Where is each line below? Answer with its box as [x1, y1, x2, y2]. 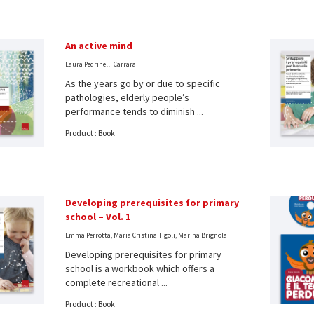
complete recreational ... [64, 275, 168, 289]
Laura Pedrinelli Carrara [64, 59, 136, 69]
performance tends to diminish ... [64, 104, 203, 118]
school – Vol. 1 [64, 210, 130, 223]
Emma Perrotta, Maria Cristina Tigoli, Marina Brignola [64, 230, 227, 240]
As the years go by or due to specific [64, 76, 220, 90]
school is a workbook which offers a [64, 261, 214, 275]
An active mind [64, 39, 132, 52]
